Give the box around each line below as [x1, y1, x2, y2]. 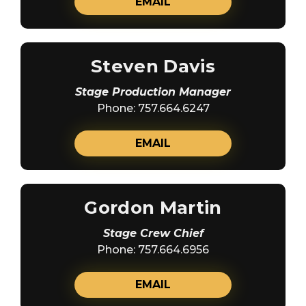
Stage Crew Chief [102, 226, 204, 240]
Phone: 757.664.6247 [96, 101, 210, 115]
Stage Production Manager [75, 85, 231, 98]
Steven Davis [90, 55, 216, 77]
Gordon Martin [84, 196, 222, 219]
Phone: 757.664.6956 [97, 242, 209, 256]
